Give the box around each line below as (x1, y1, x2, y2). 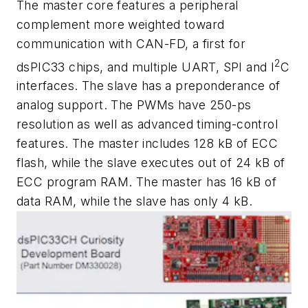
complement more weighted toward (16, 16, 225, 32)
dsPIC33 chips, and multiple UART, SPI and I (16, 59, 275, 74)
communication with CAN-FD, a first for (16, 36, 246, 51)
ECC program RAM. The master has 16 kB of (16, 175, 276, 190)
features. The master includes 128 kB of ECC (16, 136, 278, 151)
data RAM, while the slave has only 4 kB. (16, 194, 252, 209)
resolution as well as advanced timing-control (16, 117, 278, 132)
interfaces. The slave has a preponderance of (16, 78, 280, 93)
